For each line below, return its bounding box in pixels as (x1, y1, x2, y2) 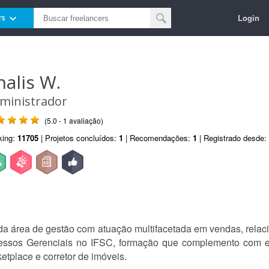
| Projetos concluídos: (38, 132, 119, 144)
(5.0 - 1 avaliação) (44, 115, 103, 125)
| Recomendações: (123, 132, 193, 144)
